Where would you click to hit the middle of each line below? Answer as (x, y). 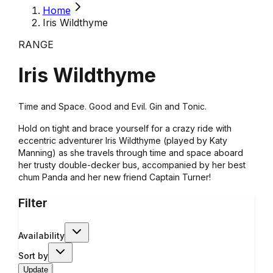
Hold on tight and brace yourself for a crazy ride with (125, 128)
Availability (41, 235)
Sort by (33, 255)
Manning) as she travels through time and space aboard (130, 152)
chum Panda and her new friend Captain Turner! (114, 177)
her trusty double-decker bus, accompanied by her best (132, 165)
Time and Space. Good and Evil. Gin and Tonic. (112, 106)
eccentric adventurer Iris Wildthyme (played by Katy (122, 140)
